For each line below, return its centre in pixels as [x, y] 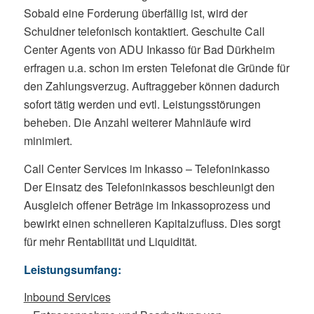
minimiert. [48, 141]
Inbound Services [67, 297]
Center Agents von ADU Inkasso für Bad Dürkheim [149, 50]
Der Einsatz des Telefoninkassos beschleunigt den [149, 187]
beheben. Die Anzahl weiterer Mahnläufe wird [137, 123]
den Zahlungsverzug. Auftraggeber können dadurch [151, 86]
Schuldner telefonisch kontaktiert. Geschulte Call [144, 32]
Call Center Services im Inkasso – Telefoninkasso [146, 169]
